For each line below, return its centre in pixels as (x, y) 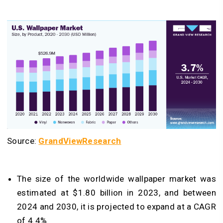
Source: (23, 141)
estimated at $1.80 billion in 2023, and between (116, 193)
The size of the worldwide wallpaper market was (116, 179)
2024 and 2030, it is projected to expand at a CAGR (116, 207)
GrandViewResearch (80, 141)
